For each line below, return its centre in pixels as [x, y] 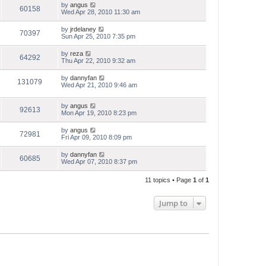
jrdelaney [83, 29]
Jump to [173, 203]
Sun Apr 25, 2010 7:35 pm [98, 36]
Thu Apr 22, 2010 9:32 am [98, 61]
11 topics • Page [169, 180]
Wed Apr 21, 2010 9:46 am [99, 85]
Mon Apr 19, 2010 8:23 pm [99, 113]
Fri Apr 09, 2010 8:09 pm [96, 137]
